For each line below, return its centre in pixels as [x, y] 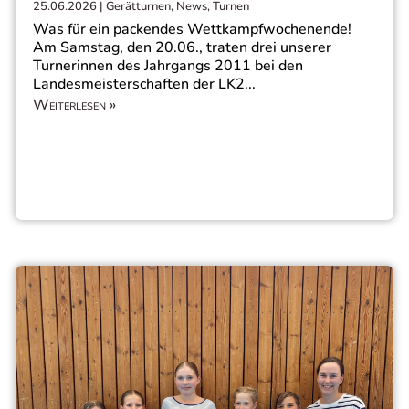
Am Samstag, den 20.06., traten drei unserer [182, 48]
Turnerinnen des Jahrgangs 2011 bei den [168, 66]
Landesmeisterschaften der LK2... [144, 84]
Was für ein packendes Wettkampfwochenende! [192, 30]
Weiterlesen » [74, 105]
